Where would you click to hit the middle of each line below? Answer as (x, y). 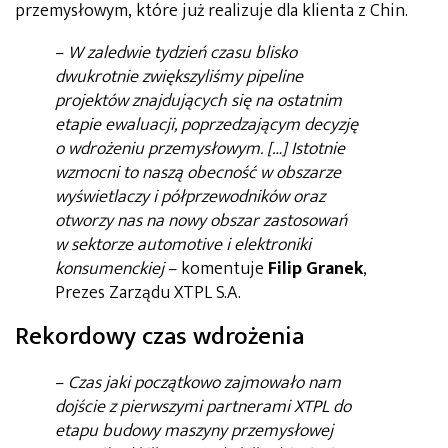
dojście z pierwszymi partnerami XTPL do (203, 407)
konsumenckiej (109, 268)
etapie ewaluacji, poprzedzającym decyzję (206, 124)
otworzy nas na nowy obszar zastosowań (201, 220)
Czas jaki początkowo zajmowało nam (204, 383)
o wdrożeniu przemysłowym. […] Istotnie (200, 148)
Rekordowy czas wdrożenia (159, 336)
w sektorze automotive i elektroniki (183, 244)
